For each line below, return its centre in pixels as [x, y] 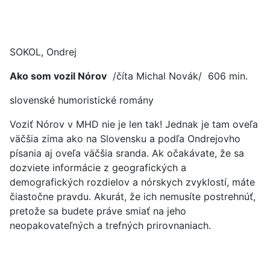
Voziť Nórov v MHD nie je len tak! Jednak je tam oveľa [134, 124]
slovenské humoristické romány [82, 100]
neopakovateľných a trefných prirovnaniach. [110, 225]
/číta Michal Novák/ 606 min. [177, 76]
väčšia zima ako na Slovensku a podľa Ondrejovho [125, 139]
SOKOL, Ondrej [43, 52]
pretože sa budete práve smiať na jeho [98, 211]
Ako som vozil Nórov [58, 76]
